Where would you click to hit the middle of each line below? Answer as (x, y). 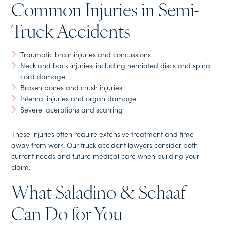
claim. (21, 166)
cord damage (42, 76)
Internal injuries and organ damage (78, 98)
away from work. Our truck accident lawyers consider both (105, 144)
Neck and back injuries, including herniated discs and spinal (116, 65)
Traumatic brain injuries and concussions (85, 54)
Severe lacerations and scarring (71, 109)
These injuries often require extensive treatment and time (103, 133)
